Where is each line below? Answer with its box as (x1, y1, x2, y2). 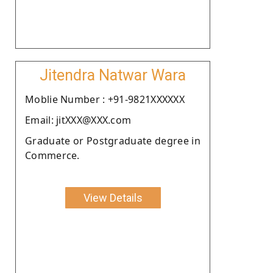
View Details (83, 191, 143, 204)
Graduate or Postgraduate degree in (25, 133, 200, 147)
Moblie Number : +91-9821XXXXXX (25, 92, 185, 106)
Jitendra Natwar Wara (40, 66, 186, 84)
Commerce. (25, 148, 80, 162)
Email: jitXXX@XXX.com (25, 113, 132, 127)
